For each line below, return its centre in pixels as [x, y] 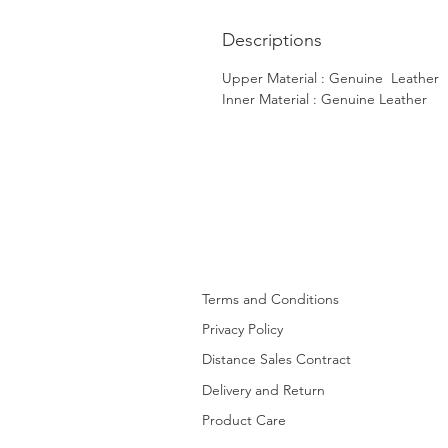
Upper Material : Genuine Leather [330, 77]
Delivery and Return [263, 389]
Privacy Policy [242, 328]
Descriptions [272, 39]
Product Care [244, 419]
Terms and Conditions [270, 298]
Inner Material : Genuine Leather [324, 98]
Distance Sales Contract [276, 358]
